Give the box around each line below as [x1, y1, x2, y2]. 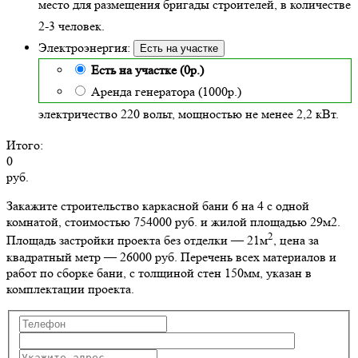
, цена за [273, 233, 319, 249]
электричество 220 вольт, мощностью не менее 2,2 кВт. [38, 106, 339, 122]
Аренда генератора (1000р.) [91, 84, 241, 100]
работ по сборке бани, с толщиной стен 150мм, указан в [6, 265, 312, 280]
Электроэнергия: [38, 40, 133, 56]
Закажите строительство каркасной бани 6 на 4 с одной [6, 198, 309, 214]
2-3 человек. [38, 18, 105, 34]
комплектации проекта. [6, 280, 134, 296]
